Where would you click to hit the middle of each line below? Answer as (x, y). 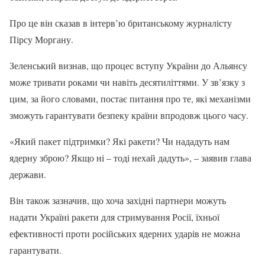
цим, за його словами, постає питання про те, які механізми (130, 98)
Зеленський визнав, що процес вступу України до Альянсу (128, 65)
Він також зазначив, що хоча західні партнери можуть (118, 200)
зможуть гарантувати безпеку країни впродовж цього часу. (129, 115)
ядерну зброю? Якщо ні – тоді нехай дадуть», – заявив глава (130, 157)
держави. (28, 174)
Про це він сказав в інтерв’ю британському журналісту (121, 22)
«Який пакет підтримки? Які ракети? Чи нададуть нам (119, 141)
